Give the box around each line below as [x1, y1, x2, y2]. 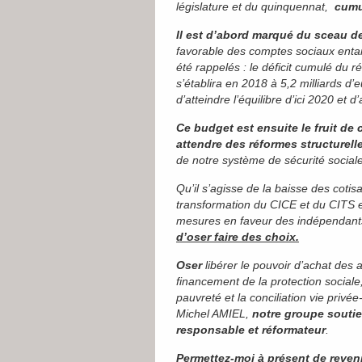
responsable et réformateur [176, 323, 326, 336]
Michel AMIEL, [176, 307, 252, 320]
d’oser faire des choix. [176, 230, 299, 243]
